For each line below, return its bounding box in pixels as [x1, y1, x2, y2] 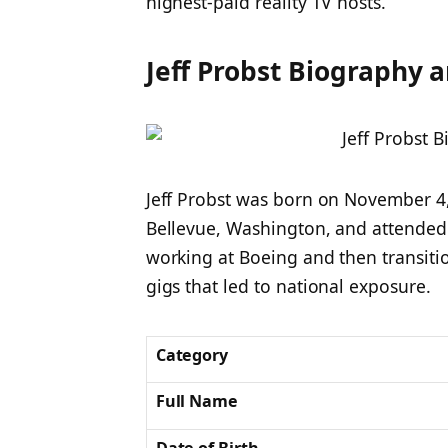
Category [155, 344, 229, 367]
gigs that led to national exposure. [145, 274, 431, 299]
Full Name [155, 390, 239, 413]
